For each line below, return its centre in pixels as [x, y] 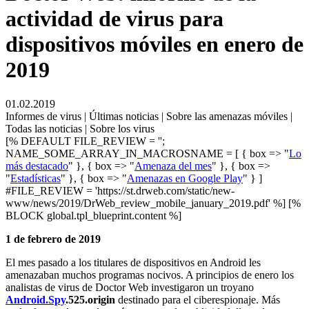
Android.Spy [36, 299]
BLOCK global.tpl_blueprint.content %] [93, 215]
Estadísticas [36, 178]
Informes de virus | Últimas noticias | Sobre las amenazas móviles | [149, 116]
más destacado [37, 166]
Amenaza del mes [173, 166]
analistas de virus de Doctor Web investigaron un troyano [130, 287]
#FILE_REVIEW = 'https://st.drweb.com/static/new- [120, 190]
